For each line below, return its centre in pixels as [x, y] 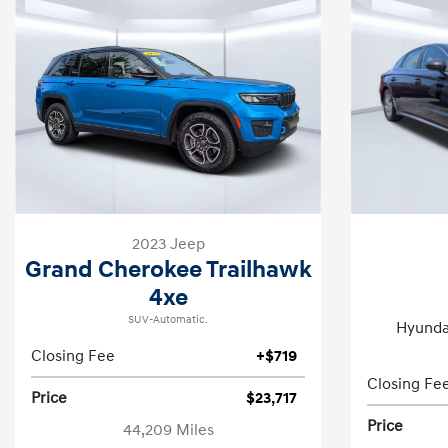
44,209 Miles [168, 430]
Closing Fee [73, 356]
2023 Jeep [168, 244]
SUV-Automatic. [168, 320]
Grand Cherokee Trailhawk [168, 270]
